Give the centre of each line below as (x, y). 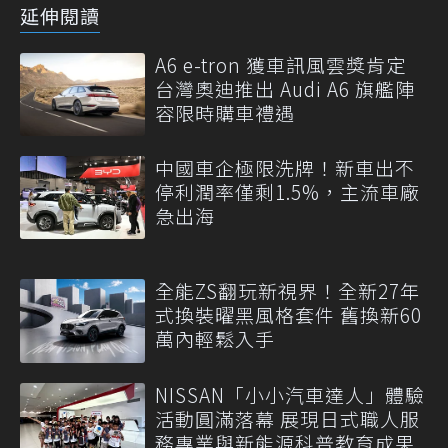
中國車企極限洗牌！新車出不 (285, 168)
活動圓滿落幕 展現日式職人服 (287, 418)
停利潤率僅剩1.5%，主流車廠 (287, 192)
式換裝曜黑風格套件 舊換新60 (288, 315)
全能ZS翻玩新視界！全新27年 (287, 291)
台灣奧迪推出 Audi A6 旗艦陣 (285, 88)
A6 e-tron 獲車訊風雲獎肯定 (280, 64)
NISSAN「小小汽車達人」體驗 (290, 394)
